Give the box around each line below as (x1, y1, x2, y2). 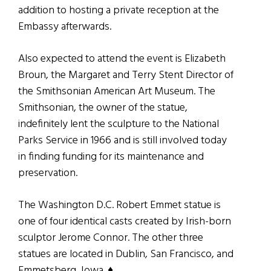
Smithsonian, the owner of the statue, (18, 99, 188, 117)
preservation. (18, 164, 77, 182)
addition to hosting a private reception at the (18, 1, 219, 19)
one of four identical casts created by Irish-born (18, 212, 231, 230)
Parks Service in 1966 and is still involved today (18, 131, 227, 149)
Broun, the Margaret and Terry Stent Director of (18, 66, 233, 84)
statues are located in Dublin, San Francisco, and (18, 245, 233, 263)
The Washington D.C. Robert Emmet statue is (18, 196, 221, 214)
